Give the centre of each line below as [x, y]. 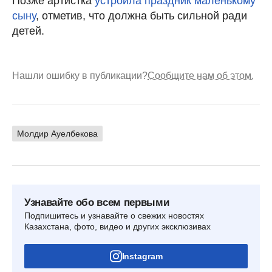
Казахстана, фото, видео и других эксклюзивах [117, 226]
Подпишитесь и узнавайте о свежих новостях [114, 215]
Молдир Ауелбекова [57, 133]
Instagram [142, 256]
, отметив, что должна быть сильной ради [141, 15]
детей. [28, 31]
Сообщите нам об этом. [201, 75]
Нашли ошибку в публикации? [80, 75]
